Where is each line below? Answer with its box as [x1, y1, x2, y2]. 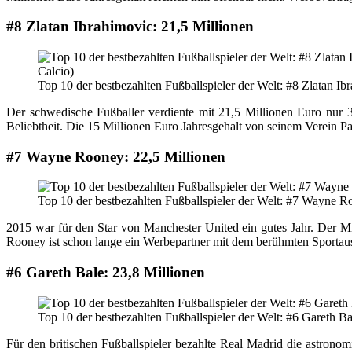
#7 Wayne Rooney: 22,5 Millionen [6, 148, 225, 165]
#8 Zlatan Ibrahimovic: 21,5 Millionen [6, 18, 254, 35]
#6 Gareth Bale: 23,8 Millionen [6, 264, 205, 281]
